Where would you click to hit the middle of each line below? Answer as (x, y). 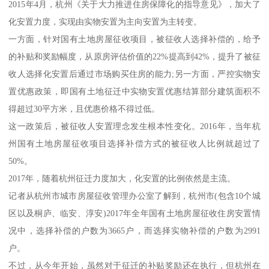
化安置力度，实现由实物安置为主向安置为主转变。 (105, 21)
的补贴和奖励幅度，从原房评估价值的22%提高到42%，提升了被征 (134, 56)
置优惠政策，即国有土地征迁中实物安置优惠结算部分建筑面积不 (134, 91)
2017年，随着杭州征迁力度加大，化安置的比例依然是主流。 (122, 178)
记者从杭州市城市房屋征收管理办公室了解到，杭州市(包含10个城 (134, 195)
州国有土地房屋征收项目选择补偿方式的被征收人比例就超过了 (134, 143)
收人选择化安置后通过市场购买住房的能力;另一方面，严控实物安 (134, 74)
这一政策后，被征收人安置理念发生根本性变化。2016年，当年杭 (134, 126)
